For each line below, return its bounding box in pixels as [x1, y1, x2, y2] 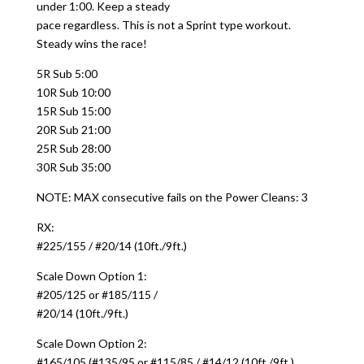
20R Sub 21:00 [36, 123, 110, 136]
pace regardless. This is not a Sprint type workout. [36, 18, 291, 32]
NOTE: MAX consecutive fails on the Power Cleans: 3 [36, 190, 308, 204]
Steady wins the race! [36, 37, 147, 50]
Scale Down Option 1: [36, 269, 147, 283]
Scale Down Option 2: [36, 336, 147, 350]
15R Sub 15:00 [36, 104, 110, 118]
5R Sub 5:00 [36, 67, 97, 80]
